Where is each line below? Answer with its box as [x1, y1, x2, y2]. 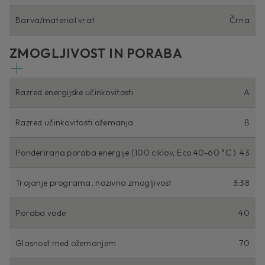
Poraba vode [15, 208, 66, 219]
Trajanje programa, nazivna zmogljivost [15, 177, 172, 189]
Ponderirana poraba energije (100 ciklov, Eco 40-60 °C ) [15, 147, 237, 159]
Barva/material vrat [15, 15, 95, 26]
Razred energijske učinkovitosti [15, 87, 134, 98]
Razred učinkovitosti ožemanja [15, 117, 134, 128]
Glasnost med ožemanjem [15, 238, 117, 249]
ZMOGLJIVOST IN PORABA [9, 45, 183, 62]
